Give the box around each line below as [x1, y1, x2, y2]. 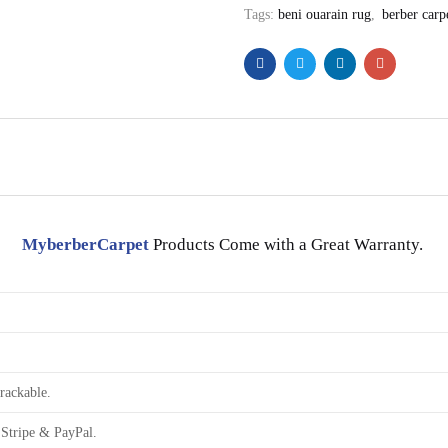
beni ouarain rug [278, 7, 371, 22]
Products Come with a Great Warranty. [148, 235, 427, 254]
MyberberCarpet [21, 235, 149, 254]
